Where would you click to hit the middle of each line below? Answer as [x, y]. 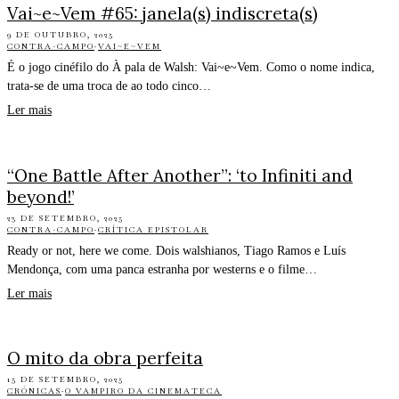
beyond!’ [41, 196]
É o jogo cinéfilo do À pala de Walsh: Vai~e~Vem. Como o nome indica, [191, 67]
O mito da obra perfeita [105, 358]
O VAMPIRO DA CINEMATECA [143, 391]
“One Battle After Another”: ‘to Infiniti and [180, 175]
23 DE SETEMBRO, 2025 [65, 218]
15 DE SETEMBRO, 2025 [65, 380]
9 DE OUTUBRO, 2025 [61, 34]
